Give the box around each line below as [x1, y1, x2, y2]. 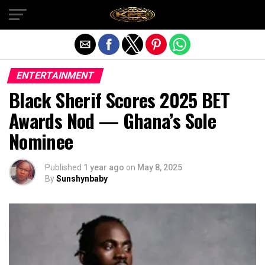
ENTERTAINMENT [15, 70, 96, 81]
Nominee [9, 127, 73, 155]
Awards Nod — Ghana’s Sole [9, 106, 216, 134]
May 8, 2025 [137, 163, 182, 172]
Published [45, 163, 82, 172]
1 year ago [83, 163, 124, 172]
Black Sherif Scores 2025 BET [9, 86, 230, 114]
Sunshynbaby [56, 174, 108, 183]
